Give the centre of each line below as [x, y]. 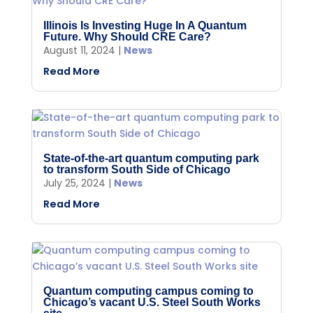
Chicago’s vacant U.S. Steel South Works [152, 302]
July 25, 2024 [74, 183]
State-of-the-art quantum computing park [151, 158]
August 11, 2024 [79, 50]
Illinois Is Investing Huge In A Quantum [145, 25]
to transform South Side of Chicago [137, 169]
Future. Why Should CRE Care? [127, 36]
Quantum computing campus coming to [148, 291]
